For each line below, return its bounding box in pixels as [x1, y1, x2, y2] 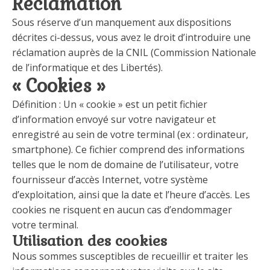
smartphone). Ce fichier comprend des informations [12, 143, 245, 156]
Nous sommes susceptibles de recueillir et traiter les [12, 250, 248, 263]
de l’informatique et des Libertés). [12, 61, 163, 74]
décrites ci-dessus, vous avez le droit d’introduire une [12, 31, 251, 44]
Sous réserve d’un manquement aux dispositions [12, 16, 231, 29]
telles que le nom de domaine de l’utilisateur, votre [12, 158, 239, 171]
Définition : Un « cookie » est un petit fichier [12, 98, 207, 111]
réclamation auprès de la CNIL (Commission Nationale [12, 46, 256, 59]
